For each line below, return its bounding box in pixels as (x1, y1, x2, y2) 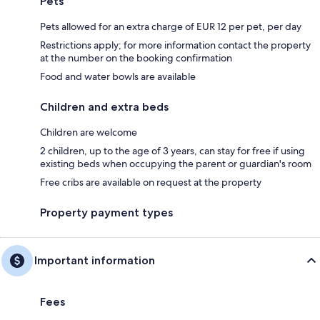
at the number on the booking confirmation (40, 51, 232, 64)
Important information (34, 253, 155, 267)
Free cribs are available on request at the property (40, 175, 261, 189)
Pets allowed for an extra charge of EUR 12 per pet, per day (40, 19, 301, 33)
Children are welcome (40, 125, 137, 139)
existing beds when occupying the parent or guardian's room (40, 156, 311, 170)
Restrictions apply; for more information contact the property (40, 38, 311, 51)
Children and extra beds (40, 99, 169, 114)
